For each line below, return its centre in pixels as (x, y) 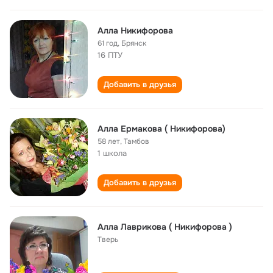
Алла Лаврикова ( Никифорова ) (165, 227)
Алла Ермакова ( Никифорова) (161, 129)
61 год (108, 43)
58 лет (109, 141)
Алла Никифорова (135, 30)
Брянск (134, 43)
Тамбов (136, 141)
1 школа (112, 153)
